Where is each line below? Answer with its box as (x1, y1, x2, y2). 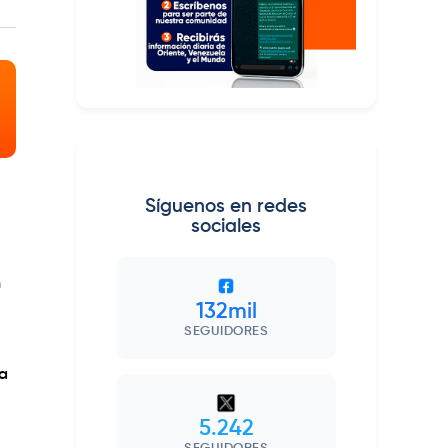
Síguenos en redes (145, 197, 307, 217)
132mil (195, 301, 257, 324)
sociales (191, 217, 261, 237)
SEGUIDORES (184, 325, 268, 339)
